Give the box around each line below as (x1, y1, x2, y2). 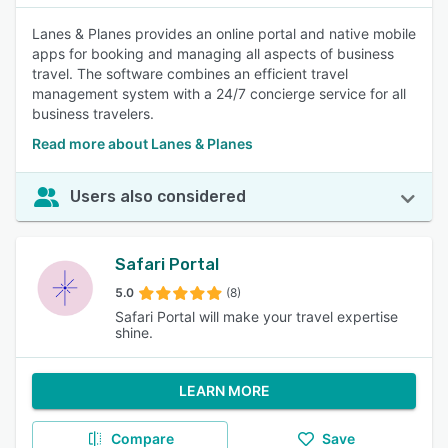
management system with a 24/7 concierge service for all (32, 85, 406, 102)
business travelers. (32, 105, 154, 122)
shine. (114, 324, 153, 341)
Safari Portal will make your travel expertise (114, 308, 398, 325)
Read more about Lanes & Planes (32, 135, 253, 152)
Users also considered (70, 187, 246, 206)
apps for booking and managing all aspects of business (32, 45, 394, 62)
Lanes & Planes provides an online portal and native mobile (32, 25, 416, 42)
